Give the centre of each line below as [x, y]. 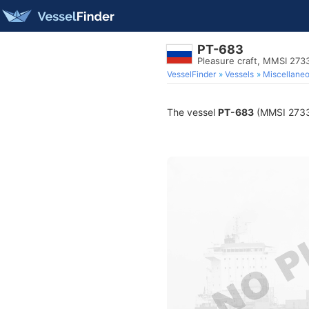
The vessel [192, 112]
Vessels [239, 74]
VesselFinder [191, 74]
